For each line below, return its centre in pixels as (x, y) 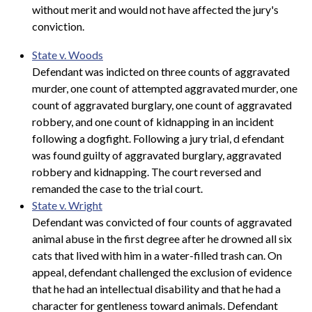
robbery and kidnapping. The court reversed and (147, 172)
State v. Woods (68, 55)
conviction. (59, 26)
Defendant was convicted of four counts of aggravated (162, 222)
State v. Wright (67, 205)
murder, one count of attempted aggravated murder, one (165, 88)
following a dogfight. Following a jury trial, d (137, 139)
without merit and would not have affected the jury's (155, 9)
